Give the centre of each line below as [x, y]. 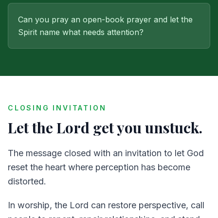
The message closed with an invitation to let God [106, 153]
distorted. [27, 181]
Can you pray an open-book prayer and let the [105, 19]
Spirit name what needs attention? [81, 32]
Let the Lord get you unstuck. [105, 127]
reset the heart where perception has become [99, 167]
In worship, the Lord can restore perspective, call [106, 205]
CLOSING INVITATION [57, 108]
